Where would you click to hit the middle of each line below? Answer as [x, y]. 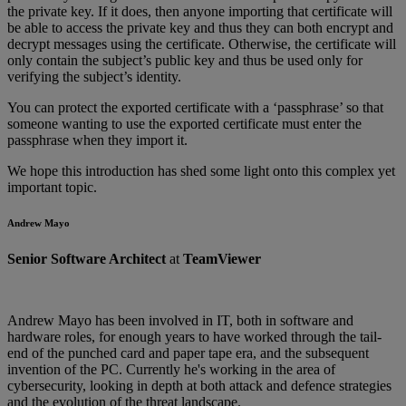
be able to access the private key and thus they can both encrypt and [200, 27]
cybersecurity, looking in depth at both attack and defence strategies [199, 386]
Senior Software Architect [88, 259]
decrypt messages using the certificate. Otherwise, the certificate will [202, 43]
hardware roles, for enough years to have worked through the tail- [194, 337]
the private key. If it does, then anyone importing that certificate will [200, 11]
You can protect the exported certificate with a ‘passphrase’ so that [195, 107]
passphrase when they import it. [97, 140]
